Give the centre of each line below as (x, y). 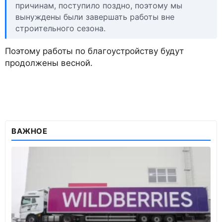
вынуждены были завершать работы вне (95, 17)
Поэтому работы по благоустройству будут (94, 51)
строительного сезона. (60, 28)
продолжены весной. (49, 63)
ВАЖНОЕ (29, 131)
